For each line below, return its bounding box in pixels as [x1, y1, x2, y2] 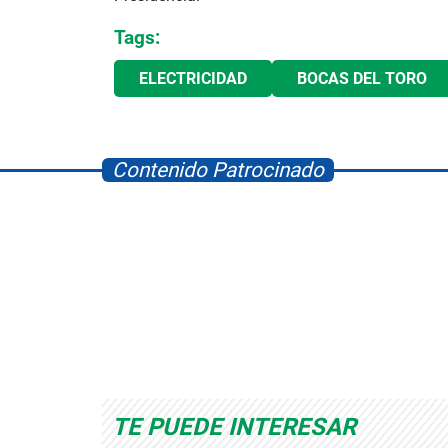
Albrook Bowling [76, 346, 193, 366]
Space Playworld [289, 346, 410, 366]
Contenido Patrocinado [112, 157, 324, 182]
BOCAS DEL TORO [297, 68, 427, 88]
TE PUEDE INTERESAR [112, 412, 356, 441]
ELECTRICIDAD [139, 68, 247, 88]
